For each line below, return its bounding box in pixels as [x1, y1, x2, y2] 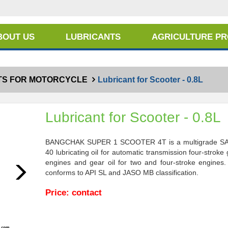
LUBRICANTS [65, 32, 121, 42]
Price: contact [45, 187, 102, 197]
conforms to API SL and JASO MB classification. [45, 168, 201, 177]
